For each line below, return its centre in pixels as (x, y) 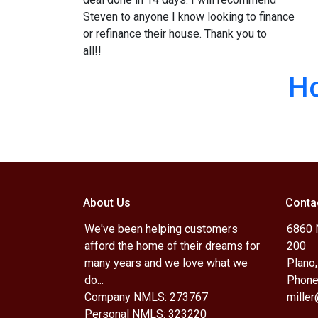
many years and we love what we (166, 263)
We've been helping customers (161, 229)
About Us (107, 203)
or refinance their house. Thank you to (175, 34)
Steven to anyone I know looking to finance (189, 17)
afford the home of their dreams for (172, 246)
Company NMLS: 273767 (146, 297)
